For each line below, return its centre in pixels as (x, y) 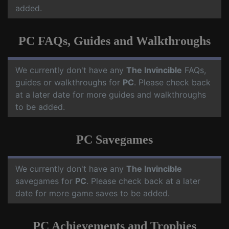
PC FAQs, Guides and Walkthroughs (114, 41)
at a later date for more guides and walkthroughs (111, 95)
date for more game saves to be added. (93, 193)
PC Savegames (114, 140)
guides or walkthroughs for (69, 83)
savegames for (45, 181)
